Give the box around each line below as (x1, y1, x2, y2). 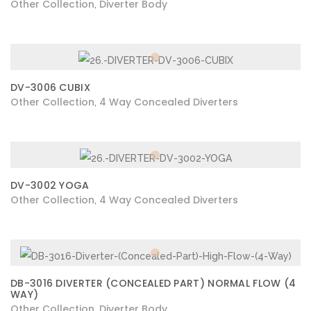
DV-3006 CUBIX (10, 81, 90, 95)
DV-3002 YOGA (10, 178, 90, 193)
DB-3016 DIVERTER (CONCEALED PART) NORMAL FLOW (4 (10, 276, 296, 291)
